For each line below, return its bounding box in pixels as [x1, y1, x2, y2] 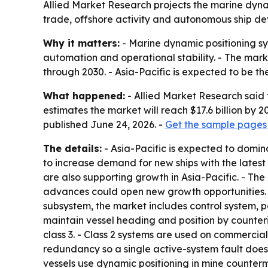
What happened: [43, 90, 125, 102]
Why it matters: [43, 37, 120, 50]
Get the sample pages [165, 118, 267, 131]
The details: [43, 142, 102, 155]
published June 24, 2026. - [43, 118, 165, 131]
